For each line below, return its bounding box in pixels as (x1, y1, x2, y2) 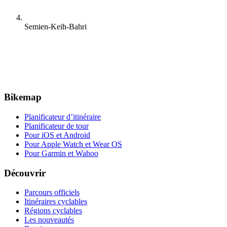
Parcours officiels (24, 188, 80, 197)
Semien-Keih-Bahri (24, 22, 87, 31)
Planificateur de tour (24, 121, 89, 130)
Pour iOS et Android (24, 130, 90, 139)
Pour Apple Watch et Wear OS (24, 139, 122, 148)
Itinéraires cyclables (24, 197, 87, 206)
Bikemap (4, 92, 42, 103)
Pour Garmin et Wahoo (24, 148, 98, 158)
